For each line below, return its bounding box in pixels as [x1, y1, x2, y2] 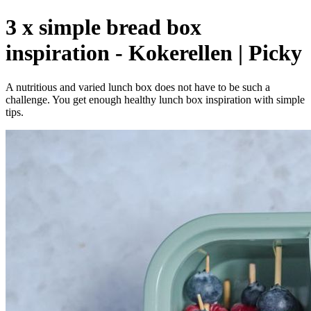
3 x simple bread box [6, 15, 201, 40]
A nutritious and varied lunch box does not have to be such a [6, 81, 270, 93]
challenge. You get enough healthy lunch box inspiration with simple [6, 93, 305, 106]
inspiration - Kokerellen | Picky [6, 40, 302, 66]
